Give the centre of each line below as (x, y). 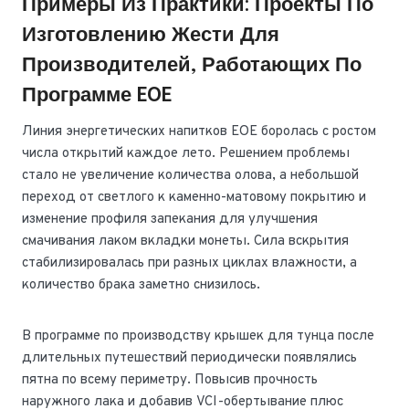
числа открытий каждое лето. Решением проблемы (186, 154)
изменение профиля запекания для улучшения (170, 220)
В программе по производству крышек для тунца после (198, 337)
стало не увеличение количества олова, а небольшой (190, 176)
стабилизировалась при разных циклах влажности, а (189, 264)
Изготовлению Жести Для (151, 36)
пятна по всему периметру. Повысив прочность (170, 381)
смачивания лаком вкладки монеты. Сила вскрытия (185, 242)
